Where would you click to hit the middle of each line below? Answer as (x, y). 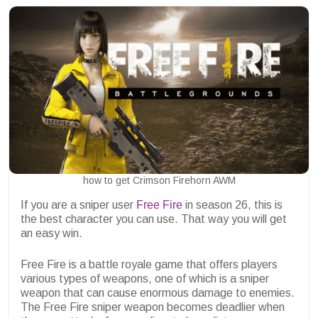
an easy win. (51, 234)
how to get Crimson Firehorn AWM (159, 181)
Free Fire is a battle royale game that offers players (149, 265)
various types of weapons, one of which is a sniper (145, 279)
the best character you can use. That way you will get (154, 219)
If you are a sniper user (78, 205)
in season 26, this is (232, 205)
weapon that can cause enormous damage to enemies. (158, 293)
